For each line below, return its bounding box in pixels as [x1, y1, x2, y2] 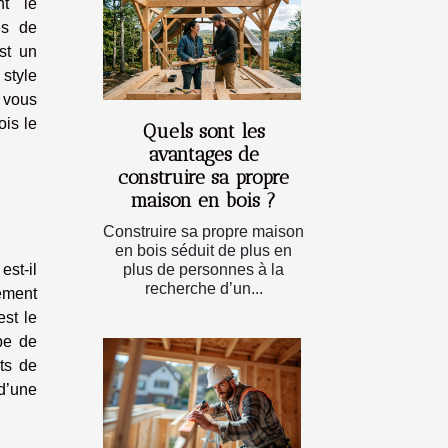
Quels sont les [142, 119, 265, 143]
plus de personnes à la [123, 260, 284, 278]
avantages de [148, 142, 259, 166]
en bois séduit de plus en [115, 241, 292, 259]
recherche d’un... [144, 279, 263, 297]
